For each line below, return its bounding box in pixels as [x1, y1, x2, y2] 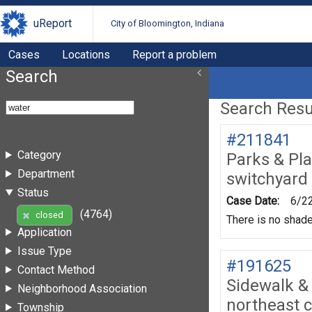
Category [17, 148, 61, 162]
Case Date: [226, 194, 279, 208]
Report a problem [132, 47, 217, 61]
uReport [33, 17, 72, 31]
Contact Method [17, 263, 95, 276]
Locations [62, 47, 110, 61]
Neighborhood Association [17, 281, 147, 295]
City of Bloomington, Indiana [111, 18, 225, 29]
